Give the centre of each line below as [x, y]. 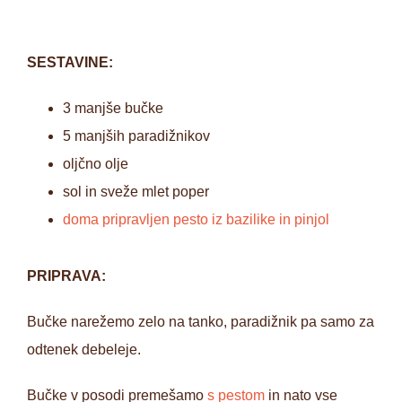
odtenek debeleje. [84, 350]
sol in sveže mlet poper [136, 192]
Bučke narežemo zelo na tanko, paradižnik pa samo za [201, 322]
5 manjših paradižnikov [136, 136]
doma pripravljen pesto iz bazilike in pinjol [196, 219]
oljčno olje [96, 164]
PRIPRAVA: [66, 276]
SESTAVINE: [70, 62]
